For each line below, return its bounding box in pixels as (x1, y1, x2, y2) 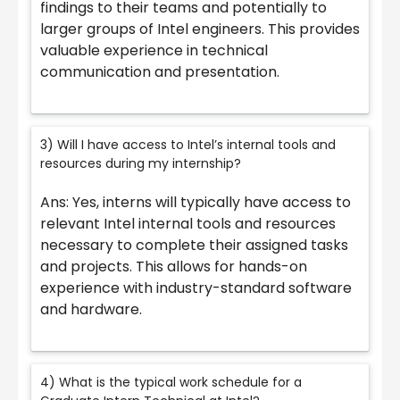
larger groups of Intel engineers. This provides (40, 19, 360, 40)
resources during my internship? (40, 154, 241, 173)
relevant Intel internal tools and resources (40, 213, 336, 235)
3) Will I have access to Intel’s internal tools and (40, 136, 336, 154)
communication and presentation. (40, 62, 279, 83)
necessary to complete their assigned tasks (40, 235, 348, 256)
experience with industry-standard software (40, 278, 352, 299)
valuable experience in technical (40, 40, 268, 62)
